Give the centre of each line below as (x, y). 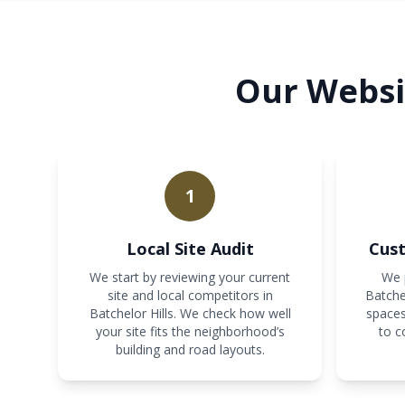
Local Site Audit (190, 249)
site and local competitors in (190, 295)
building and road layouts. (190, 349)
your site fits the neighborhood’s (190, 331)
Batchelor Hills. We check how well (190, 313)
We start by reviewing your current (190, 277)
